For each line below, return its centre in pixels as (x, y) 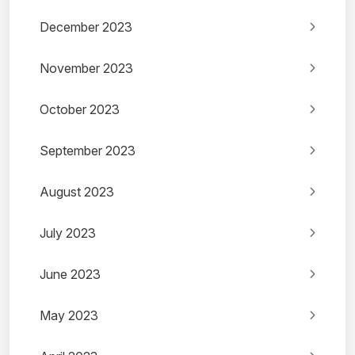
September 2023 (88, 151)
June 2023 (70, 275)
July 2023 (68, 233)
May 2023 (69, 316)
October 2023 (80, 110)
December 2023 (86, 27)
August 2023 (77, 192)
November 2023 (86, 69)
